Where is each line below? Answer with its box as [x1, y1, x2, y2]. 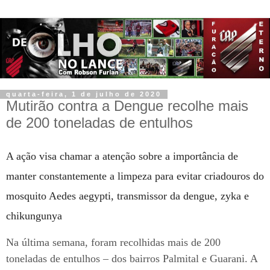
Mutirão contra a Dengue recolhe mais [6, 98, 248, 115]
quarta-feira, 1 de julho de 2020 [6, 90, 162, 98]
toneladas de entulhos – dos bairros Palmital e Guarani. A [6, 253, 257, 265]
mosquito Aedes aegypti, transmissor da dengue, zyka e [6, 190, 249, 202]
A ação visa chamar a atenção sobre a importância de [6, 150, 238, 163]
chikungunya [6, 210, 62, 222]
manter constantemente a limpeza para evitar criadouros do [6, 170, 264, 183]
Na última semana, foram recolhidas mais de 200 [6, 236, 221, 249]
